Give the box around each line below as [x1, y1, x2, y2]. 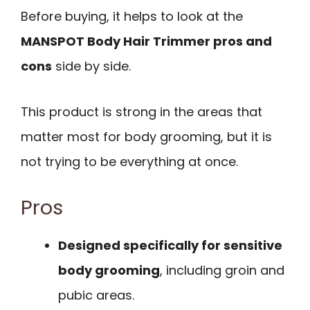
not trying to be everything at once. [21, 153, 238, 171]
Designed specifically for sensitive [58, 237, 282, 255]
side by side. [52, 57, 131, 75]
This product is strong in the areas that [21, 103, 262, 121]
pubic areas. [58, 286, 134, 304]
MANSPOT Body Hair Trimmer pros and [21, 32, 272, 50]
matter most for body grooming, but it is [21, 128, 272, 146]
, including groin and [160, 262, 284, 280]
